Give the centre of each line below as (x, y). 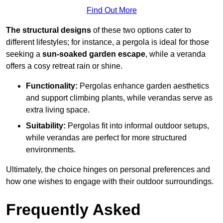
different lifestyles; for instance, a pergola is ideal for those (108, 42)
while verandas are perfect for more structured (106, 138)
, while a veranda (175, 54)
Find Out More (111, 10)
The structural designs (49, 30)
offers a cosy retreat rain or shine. (64, 66)
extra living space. (58, 110)
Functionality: (52, 86)
